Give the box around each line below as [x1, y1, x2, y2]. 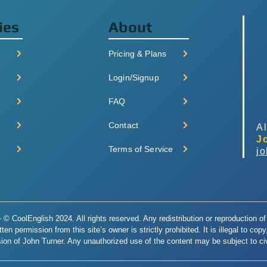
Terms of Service [108, 144, 173, 154]
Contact [108, 120, 138, 130]
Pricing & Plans [108, 49, 167, 58]
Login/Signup [108, 73, 159, 82]
